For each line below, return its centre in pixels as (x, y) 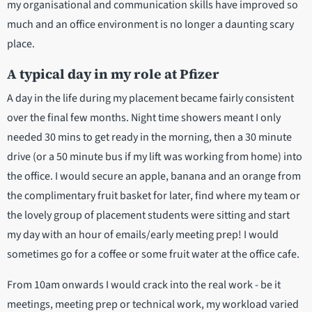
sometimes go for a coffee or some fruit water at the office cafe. (153, 255)
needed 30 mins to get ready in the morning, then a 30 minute (149, 138)
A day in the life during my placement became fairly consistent (150, 99)
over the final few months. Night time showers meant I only (144, 118)
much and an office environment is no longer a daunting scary (150, 25)
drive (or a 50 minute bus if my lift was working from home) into (155, 157)
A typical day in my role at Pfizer (113, 74)
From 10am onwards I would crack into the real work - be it (144, 285)
